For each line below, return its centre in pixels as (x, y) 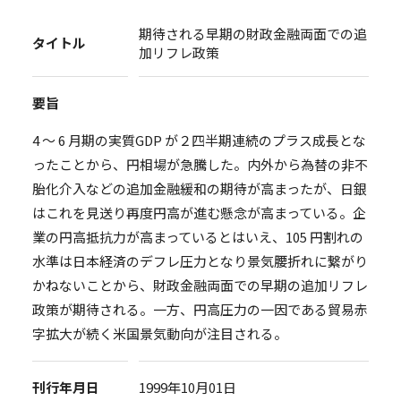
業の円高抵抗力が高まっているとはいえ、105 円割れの (197, 237)
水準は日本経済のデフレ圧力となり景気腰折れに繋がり (200, 261)
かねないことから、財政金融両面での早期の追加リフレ (200, 286)
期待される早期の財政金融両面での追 (253, 33)
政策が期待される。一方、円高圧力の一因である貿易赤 (200, 310)
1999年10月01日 (188, 388)
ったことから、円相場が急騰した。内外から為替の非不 (200, 165)
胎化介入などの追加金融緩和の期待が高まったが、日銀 (199, 189)
